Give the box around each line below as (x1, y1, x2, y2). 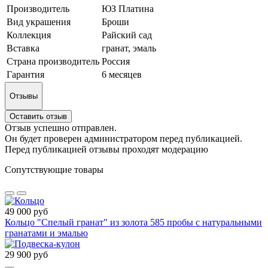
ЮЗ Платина (102, 3, 154, 14)
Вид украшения (7, 16, 71, 27)
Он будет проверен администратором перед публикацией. (5, 133, 242, 144)
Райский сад (102, 29, 152, 40)
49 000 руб (5, 206, 48, 217)
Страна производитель (7, 56, 99, 66)
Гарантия (7, 69, 44, 80)
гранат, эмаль (102, 42, 156, 53)
